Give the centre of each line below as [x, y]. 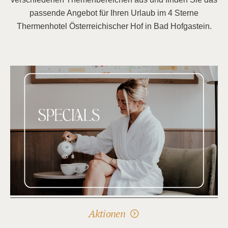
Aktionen [107, 215]
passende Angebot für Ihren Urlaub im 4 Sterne [114, 13]
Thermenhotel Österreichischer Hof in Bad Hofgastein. [114, 26]
